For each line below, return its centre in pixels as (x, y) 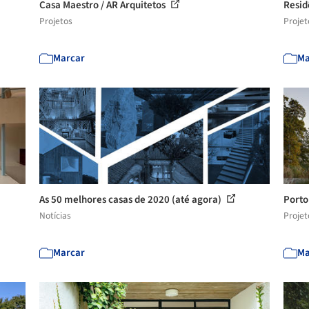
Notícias (56, 216)
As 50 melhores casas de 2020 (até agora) (132, 200)
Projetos (56, 21)
